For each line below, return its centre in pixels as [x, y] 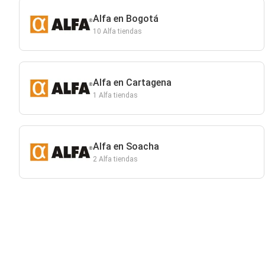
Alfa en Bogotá [125, 19]
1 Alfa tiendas [115, 95]
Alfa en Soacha [126, 146]
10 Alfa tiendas [117, 31]
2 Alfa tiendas [115, 159]
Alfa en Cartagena [132, 83]
